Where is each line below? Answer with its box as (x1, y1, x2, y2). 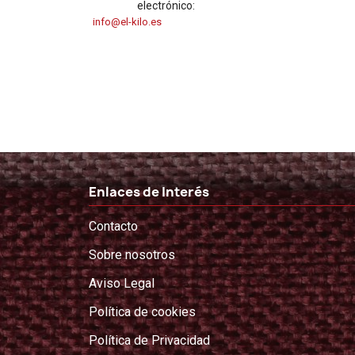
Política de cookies (89, 304, 196, 319)
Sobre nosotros (89, 247, 175, 262)
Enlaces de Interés (89, 183, 209, 200)
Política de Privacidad (89, 333, 210, 348)
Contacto (89, 219, 138, 234)
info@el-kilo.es (93, 16, 162, 28)
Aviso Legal (89, 276, 155, 291)
